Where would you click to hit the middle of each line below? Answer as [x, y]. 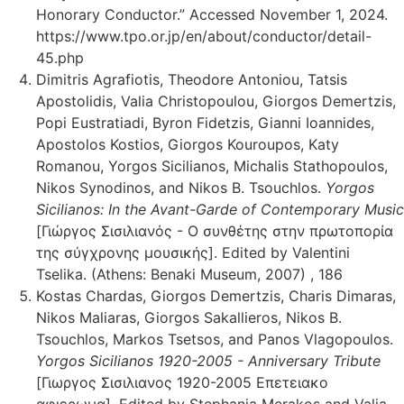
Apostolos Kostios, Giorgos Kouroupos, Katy [188, 144]
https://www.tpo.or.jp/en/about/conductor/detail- [204, 36]
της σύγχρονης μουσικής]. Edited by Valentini [193, 252]
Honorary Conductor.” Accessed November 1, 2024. [212, 14]
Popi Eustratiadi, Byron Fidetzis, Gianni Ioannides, [205, 122]
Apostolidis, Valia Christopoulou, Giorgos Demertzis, [216, 101]
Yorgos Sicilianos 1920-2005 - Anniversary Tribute [208, 360]
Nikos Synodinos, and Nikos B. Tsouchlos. [181, 187]
